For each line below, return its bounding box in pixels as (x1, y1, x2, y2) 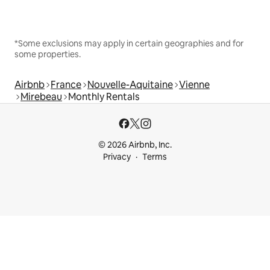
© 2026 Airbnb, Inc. (98, 139, 172, 150)
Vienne (179, 78, 210, 91)
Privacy (103, 151, 131, 162)
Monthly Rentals (68, 90, 139, 103)
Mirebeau (20, 90, 62, 103)
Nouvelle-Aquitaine (87, 78, 173, 91)
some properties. (14, 48, 81, 60)
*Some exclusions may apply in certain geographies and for (14, 37, 243, 49)
